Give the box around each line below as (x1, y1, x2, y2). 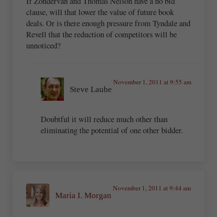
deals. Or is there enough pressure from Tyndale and (26, 17, 191, 29)
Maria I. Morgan (55, 190, 112, 200)
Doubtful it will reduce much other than (40, 113, 168, 124)
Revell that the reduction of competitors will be (26, 29, 177, 40)
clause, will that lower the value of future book (26, 6, 174, 18)
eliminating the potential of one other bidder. (40, 124, 183, 136)
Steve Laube (69, 84, 112, 94)
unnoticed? (26, 40, 61, 51)
